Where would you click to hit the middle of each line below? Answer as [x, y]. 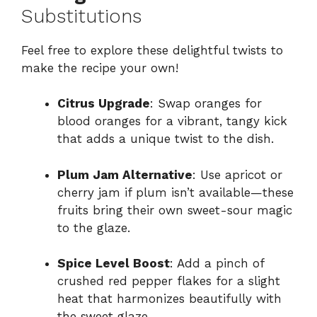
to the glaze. [94, 227]
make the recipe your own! [100, 68]
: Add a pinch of [217, 264]
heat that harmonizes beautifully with [169, 299]
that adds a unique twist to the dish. [166, 139]
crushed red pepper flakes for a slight [169, 281]
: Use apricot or [237, 174]
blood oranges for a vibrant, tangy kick [172, 121]
